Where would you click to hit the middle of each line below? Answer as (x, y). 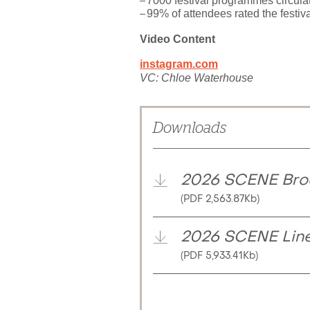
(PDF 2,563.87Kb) (220, 200)
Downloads (190, 128)
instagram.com (179, 64)
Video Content (177, 39)
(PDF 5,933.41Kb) (219, 256)
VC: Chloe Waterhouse (197, 78)
